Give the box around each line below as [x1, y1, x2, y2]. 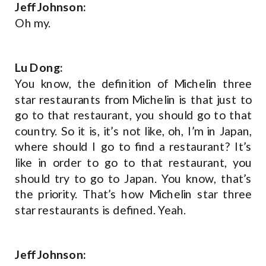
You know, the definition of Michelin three [15, 76, 252, 91]
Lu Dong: [15, 61, 64, 75]
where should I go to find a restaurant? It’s [15, 140, 252, 154]
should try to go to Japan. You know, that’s [15, 171, 252, 186]
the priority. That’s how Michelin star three [15, 186, 252, 201]
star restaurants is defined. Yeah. [15, 202, 189, 217]
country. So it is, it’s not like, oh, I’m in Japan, [15, 123, 252, 138]
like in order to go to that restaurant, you [15, 155, 252, 170]
